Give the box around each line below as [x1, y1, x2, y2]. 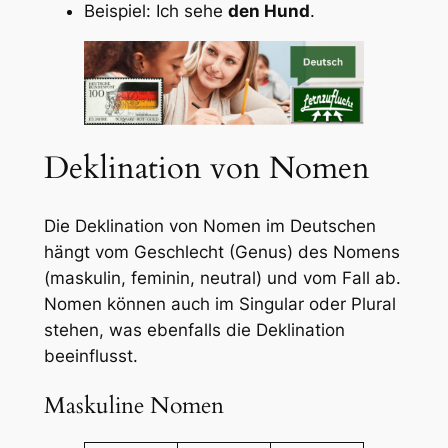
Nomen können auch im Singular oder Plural [43, 293, 396, 314]
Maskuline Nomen [43, 390, 224, 422]
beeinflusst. [43, 345, 138, 366]
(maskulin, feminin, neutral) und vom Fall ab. [43, 267, 401, 288]
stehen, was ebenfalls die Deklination [43, 319, 345, 340]
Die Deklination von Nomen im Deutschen [43, 215, 376, 236]
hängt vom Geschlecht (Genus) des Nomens [43, 241, 400, 262]
